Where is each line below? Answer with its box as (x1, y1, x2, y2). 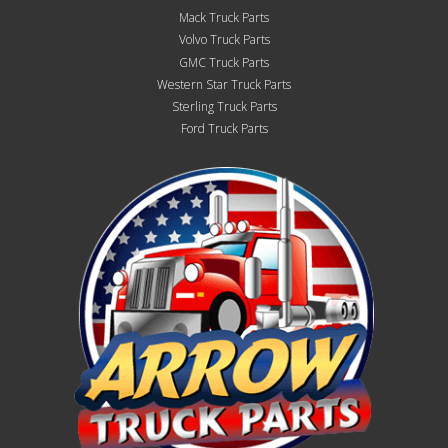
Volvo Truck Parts (178, 30, 270, 48)
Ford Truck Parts (180, 119, 268, 137)
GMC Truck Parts (179, 53, 269, 71)
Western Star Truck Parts (157, 75, 291, 93)
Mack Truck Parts (179, 8, 269, 26)
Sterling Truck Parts (171, 97, 277, 115)
